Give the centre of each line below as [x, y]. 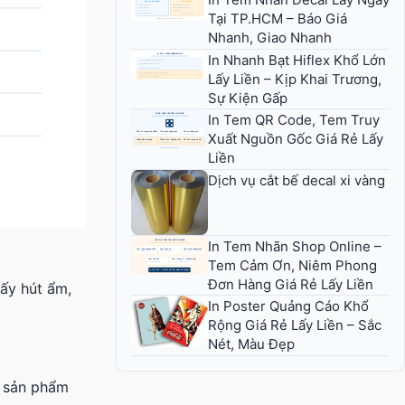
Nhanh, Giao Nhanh [270, 38]
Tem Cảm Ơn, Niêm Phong [292, 265]
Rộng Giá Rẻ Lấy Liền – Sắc [295, 325]
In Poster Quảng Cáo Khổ [288, 306]
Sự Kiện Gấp [248, 98]
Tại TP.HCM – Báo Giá [278, 19]
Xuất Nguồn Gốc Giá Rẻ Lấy [296, 139]
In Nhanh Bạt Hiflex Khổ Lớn [297, 60]
